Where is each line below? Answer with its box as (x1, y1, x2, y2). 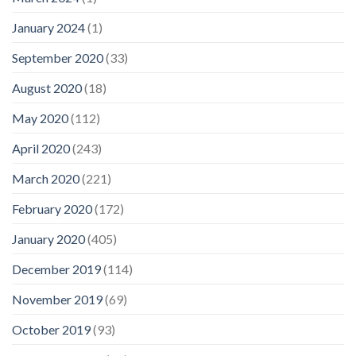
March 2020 (12, 170, 79, 186)
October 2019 (12, 321, 91, 337)
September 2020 (12, 49, 103, 65)
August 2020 (12, 79, 82, 95)
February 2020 (12, 200, 92, 216)
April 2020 (12, 140, 70, 156)
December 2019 (12, 261, 101, 277)
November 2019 (12, 291, 103, 307)
